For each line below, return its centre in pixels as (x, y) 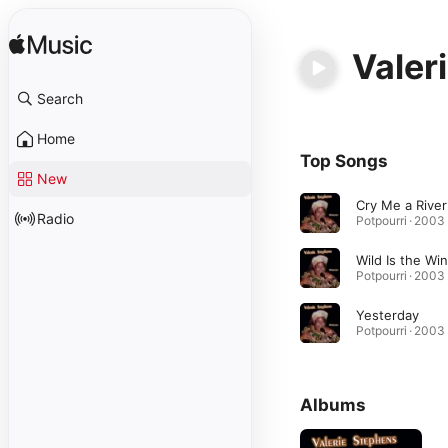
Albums (333, 405)
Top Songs (344, 161)
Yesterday (387, 315)
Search (60, 98)
